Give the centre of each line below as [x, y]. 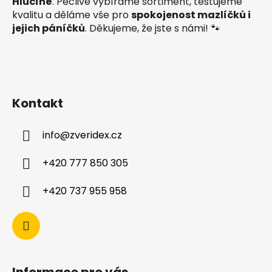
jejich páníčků [49, 29]
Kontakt [38, 104]
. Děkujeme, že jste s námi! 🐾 [153, 29]
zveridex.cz [96, 135]
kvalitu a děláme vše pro [72, 15]
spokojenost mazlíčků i [191, 15]
